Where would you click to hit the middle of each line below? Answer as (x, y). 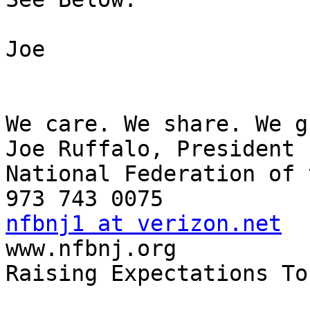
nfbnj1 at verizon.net (144, 224)
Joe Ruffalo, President (150, 149)
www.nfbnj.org (91, 249)
